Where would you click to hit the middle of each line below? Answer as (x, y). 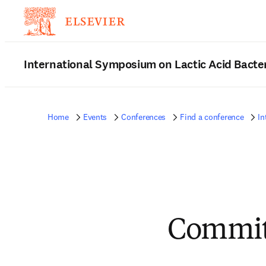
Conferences (144, 117)
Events (95, 117)
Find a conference (212, 117)
